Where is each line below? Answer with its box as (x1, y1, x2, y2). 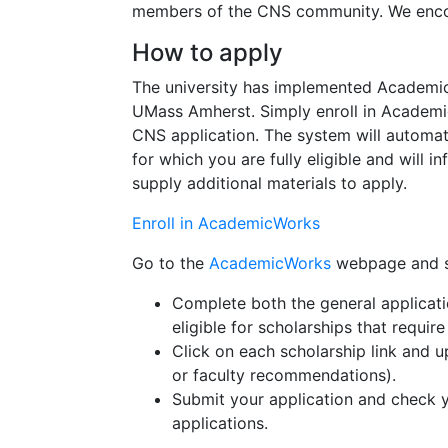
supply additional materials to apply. (132, 173, 407, 193)
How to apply (132, 38, 283, 67)
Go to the (132, 253, 209, 273)
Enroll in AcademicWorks (132, 213, 320, 233)
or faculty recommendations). (172, 365, 396, 385)
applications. (172, 413, 268, 433)
